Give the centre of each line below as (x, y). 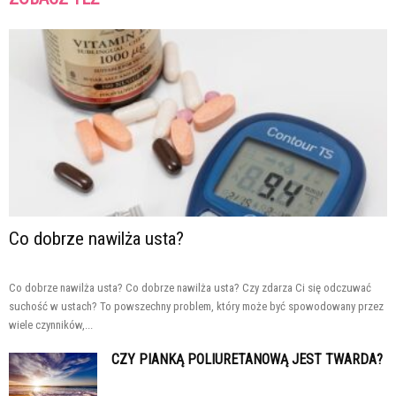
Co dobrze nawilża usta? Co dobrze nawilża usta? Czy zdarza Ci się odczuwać (190, 287)
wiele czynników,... (51, 324)
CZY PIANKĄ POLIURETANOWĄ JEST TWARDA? (247, 359)
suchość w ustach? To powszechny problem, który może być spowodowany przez (196, 306)
